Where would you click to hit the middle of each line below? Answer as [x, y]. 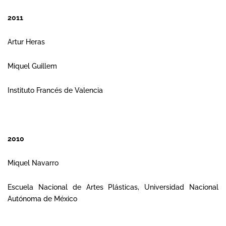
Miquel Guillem [32, 66]
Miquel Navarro [33, 163]
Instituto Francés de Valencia [55, 90]
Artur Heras [26, 42]
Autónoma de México [42, 199]
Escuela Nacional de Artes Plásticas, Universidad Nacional [113, 187]
